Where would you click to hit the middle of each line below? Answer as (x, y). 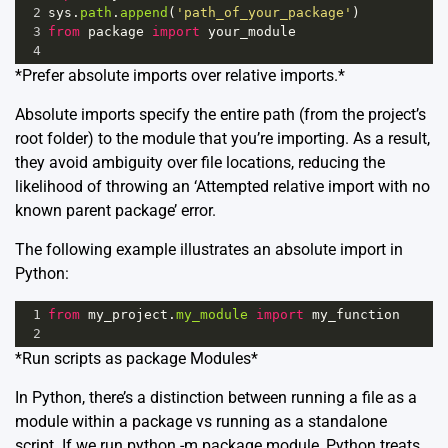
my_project (128, 315)
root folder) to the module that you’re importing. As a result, (222, 139)
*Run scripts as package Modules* (136, 359)
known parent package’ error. (115, 211)
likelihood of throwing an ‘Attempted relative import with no (222, 187)
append (144, 13)
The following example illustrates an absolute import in (209, 250)
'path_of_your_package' (264, 13)
